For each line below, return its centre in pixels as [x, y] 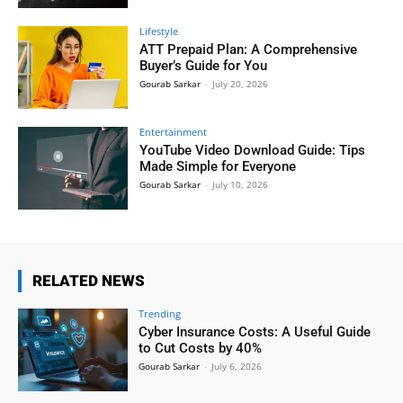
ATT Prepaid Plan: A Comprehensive [249, 50]
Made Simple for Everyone [218, 167]
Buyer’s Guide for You [204, 66]
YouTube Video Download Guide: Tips [253, 151]
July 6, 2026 [237, 366]
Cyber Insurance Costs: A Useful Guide [255, 332]
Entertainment [174, 132]
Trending [160, 313]
